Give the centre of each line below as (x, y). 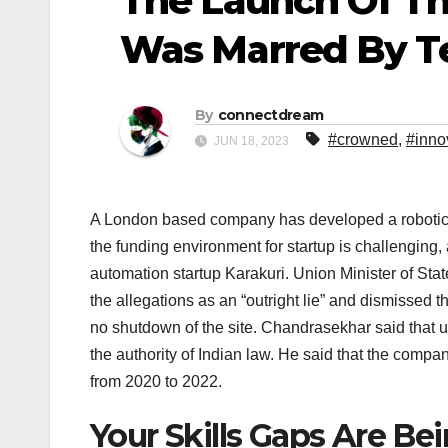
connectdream (270, 115)
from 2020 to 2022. (156, 382)
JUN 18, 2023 (251, 141)
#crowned (363, 140)
